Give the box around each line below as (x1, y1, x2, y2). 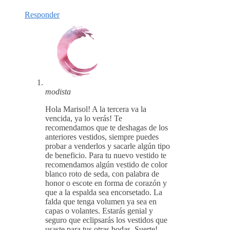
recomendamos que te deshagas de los (45, 123, 168, 132)
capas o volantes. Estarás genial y (45, 206, 153, 216)
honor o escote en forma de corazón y (45, 179, 167, 188)
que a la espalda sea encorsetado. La (45, 188, 162, 197)
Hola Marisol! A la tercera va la (45, 105, 146, 114)
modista (45, 87, 71, 97)
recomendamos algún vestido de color (45, 160, 167, 169)
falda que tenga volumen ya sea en (45, 197, 157, 206)
